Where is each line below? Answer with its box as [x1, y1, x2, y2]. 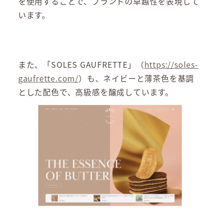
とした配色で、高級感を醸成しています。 [18, 86, 173, 98]
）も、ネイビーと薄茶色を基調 [79, 72, 194, 84]
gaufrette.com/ [18, 72, 79, 84]
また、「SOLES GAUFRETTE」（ [18, 58, 144, 71]
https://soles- [144, 58, 198, 71]
